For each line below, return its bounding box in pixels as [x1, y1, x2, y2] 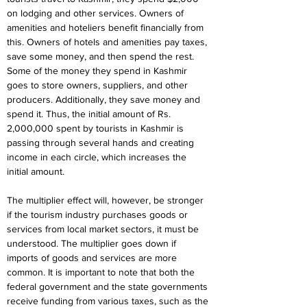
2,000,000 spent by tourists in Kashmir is [7, 123, 186, 134]
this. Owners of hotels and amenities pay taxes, [7, 36, 210, 47]
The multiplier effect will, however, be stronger [7, 195, 206, 206]
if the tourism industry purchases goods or [7, 209, 191, 220]
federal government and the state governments [7, 281, 210, 292]
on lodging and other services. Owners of [7, 8, 186, 19]
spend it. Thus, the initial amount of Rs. [7, 108, 173, 119]
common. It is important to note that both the [7, 267, 197, 278]
